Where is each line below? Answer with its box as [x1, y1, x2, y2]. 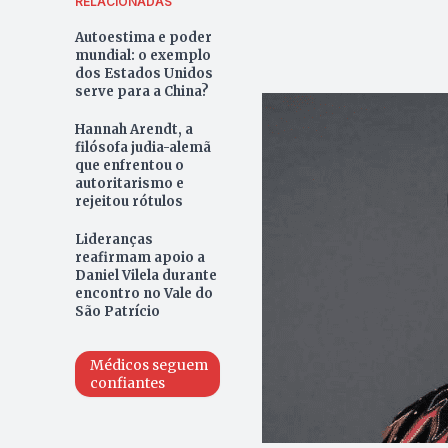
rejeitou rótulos [74, 193, 183, 211]
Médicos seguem [89, 356, 208, 375]
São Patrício [74, 303, 160, 321]
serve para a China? [74, 83, 209, 101]
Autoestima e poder [74, 29, 212, 47]
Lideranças [74, 231, 153, 249]
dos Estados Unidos [74, 65, 213, 83]
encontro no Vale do [74, 285, 213, 303]
